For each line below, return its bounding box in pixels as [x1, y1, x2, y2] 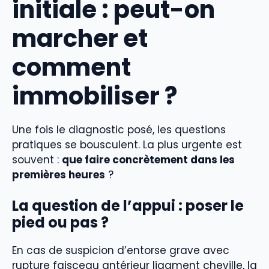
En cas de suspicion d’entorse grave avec [12, 243, 229, 258]
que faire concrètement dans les [62, 152, 235, 167]
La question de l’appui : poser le [12, 196, 244, 216]
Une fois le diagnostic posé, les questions [12, 122, 226, 137]
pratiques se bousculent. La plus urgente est [12, 137, 242, 152]
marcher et [12, 21, 148, 55]
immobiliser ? [12, 79, 177, 113]
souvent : [12, 152, 62, 167]
